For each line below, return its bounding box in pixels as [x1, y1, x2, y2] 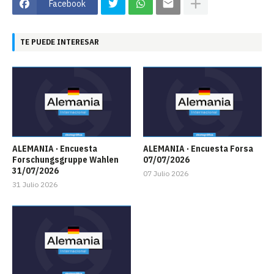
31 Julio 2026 [12, 179, 57, 189]
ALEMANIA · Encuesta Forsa [143, 143, 253, 154]
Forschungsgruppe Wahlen [12, 154, 119, 165]
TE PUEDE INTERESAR [20, 37, 99, 48]
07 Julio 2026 [143, 168, 188, 178]
